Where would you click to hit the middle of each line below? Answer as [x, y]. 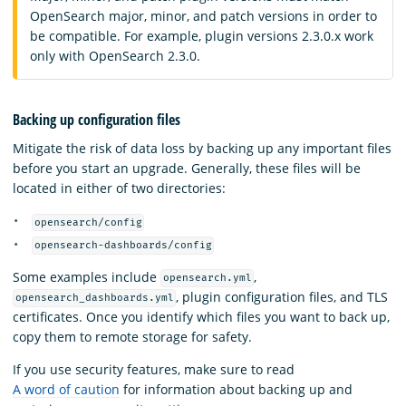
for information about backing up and [236, 389]
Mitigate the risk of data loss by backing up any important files [202, 149]
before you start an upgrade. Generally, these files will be [187, 169]
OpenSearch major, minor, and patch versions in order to [203, 16]
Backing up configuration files [97, 119]
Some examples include [87, 276]
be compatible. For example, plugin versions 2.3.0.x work [202, 36]
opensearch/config [88, 223]
